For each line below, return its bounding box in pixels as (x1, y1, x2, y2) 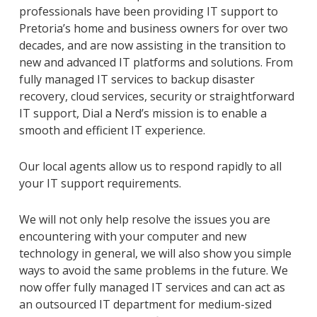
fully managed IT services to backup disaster (18, 71, 255, 87)
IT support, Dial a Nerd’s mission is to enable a (18, 105, 267, 121)
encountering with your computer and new (18, 228, 246, 244)
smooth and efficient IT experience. (18, 122, 205, 138)
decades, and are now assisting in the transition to (18, 37, 286, 53)
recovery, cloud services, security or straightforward (18, 88, 294, 104)
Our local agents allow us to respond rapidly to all (18, 158, 282, 174)
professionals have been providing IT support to (18, 3, 278, 19)
